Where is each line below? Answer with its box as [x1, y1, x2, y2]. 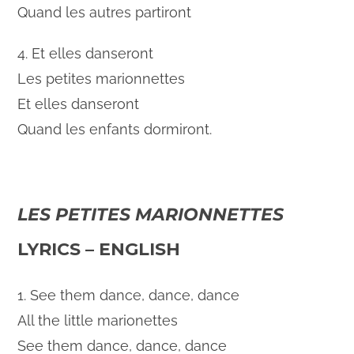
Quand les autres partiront [17, 4, 192, 21]
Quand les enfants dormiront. [17, 121, 213, 138]
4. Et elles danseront [17, 45, 154, 62]
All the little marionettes [17, 312, 179, 330]
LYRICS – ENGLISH [17, 239, 181, 261]
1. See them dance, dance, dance [17, 287, 240, 304]
